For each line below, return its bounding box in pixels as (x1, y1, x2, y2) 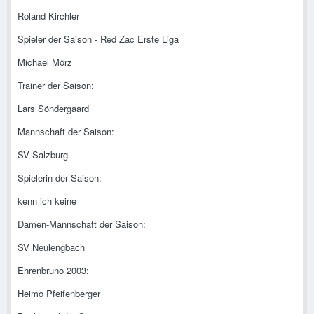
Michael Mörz (18, 55, 72, 69)
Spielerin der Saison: (18, 171, 102, 185)
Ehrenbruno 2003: (18, 264, 89, 278)
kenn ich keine (18, 194, 76, 208)
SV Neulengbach (18, 240, 85, 254)
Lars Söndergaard (18, 102, 89, 116)
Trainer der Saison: (18, 78, 94, 93)
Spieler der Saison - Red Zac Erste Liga (18, 32, 179, 46)
